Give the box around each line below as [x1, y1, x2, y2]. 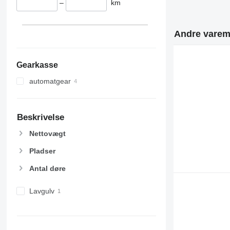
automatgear [29, 77, 71, 86]
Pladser [29, 147, 55, 156]
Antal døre [29, 164, 66, 173]
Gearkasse [16, 61, 58, 70]
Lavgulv [29, 187, 54, 196]
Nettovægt [29, 129, 66, 138]
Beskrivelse [16, 112, 64, 123]
